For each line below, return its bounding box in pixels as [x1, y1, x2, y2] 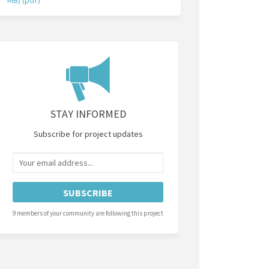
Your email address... [12, 153, 102, 165]
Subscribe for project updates [33, 128, 143, 139]
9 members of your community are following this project [13, 208, 164, 217]
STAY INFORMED [50, 106, 126, 121]
